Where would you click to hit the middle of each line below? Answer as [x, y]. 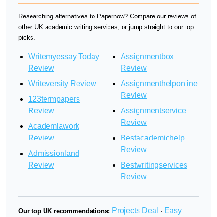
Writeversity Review [62, 84]
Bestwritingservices [154, 165]
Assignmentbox [147, 56]
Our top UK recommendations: [64, 211]
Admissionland [54, 153]
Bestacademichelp [153, 138]
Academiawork [54, 126]
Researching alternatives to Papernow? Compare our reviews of [107, 16]
